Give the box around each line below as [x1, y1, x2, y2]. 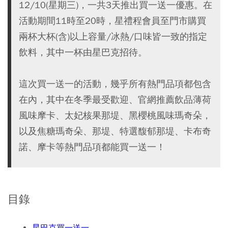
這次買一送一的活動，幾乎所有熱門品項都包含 [19, 78, 211, 90]
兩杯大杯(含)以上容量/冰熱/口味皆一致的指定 [19, 31, 207, 42]
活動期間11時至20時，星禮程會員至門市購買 [19, 15, 206, 26]
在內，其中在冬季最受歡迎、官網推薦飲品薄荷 [19, 94, 211, 105]
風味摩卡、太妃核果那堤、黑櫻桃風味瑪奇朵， [19, 109, 211, 121]
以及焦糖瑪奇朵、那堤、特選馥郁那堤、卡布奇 [19, 125, 211, 137]
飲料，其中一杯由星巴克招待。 [19, 46, 147, 58]
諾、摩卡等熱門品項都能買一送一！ [19, 141, 165, 153]
